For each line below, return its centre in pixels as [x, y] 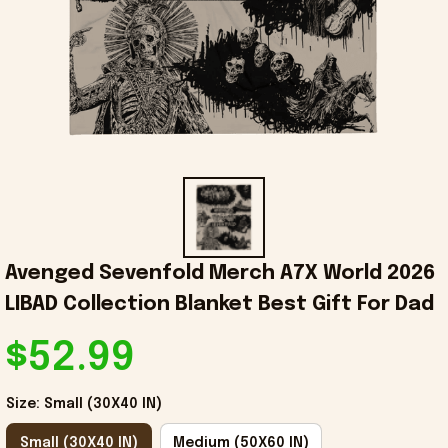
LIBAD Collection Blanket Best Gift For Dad [219, 305]
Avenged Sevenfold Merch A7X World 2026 [220, 274]
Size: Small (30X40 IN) [84, 404]
